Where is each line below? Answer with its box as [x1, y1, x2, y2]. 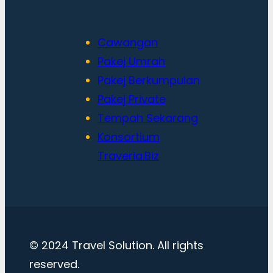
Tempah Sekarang [97, 110, 198, 126]
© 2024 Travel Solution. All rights [29, 238, 204, 253]
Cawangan [97, 35, 158, 51]
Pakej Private [97, 91, 166, 107]
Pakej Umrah [97, 54, 165, 69]
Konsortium [97, 129, 160, 145]
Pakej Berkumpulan [97, 73, 200, 88]
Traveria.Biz [97, 148, 159, 164]
